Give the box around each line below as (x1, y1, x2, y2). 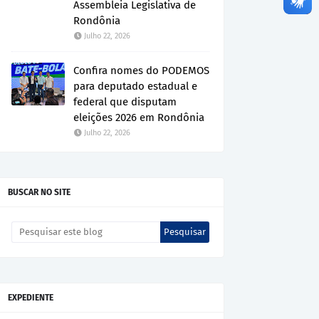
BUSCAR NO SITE (8, 187, 70, 197)
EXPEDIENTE (8, 292, 53, 303)
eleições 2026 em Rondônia (73, 110, 204, 124)
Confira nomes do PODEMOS (73, 63, 209, 77)
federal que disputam (73, 95, 177, 108)
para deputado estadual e (73, 79, 197, 93)
